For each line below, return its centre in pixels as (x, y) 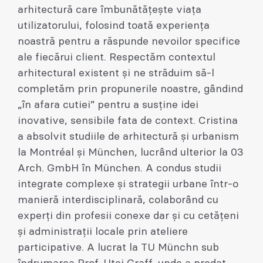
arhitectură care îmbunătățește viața (109, 10)
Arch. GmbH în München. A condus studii (119, 168)
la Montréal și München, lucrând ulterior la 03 (131, 152)
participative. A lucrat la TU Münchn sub (118, 247)
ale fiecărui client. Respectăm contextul (117, 57)
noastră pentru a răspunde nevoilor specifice (129, 41)
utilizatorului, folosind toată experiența (114, 26)
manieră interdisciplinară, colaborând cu (118, 200)
